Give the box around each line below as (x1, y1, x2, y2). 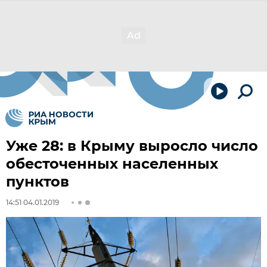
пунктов (6, 173, 69, 190)
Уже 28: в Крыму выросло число (6, 137, 258, 154)
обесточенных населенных (6, 155, 218, 172)
